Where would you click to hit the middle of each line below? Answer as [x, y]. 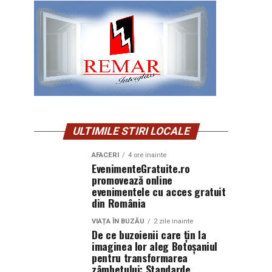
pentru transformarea [140, 257]
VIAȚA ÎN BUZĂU [118, 221]
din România [119, 203]
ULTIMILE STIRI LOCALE [131, 131]
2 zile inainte [173, 221]
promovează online [132, 180]
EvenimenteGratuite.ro [141, 168]
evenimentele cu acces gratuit [159, 191]
